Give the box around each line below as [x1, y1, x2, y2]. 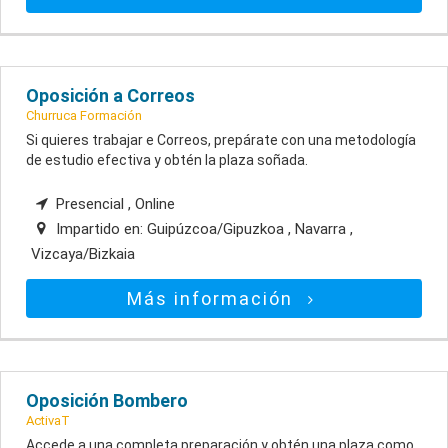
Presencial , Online [52, 195, 175, 214]
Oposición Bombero [26, 390, 188, 412]
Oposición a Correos [26, 85, 195, 107]
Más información [127, 288, 300, 310]
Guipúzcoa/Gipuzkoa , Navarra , [147, 220, 353, 239]
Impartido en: [52, 220, 147, 239]
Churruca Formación [26, 108, 142, 124]
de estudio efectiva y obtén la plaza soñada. [26, 152, 308, 169]
